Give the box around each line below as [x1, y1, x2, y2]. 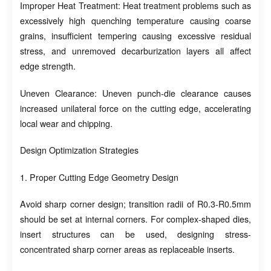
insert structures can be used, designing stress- [20, 228, 251, 241]
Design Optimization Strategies [20, 144, 139, 157]
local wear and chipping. [20, 117, 113, 129]
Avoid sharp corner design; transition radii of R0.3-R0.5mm [20, 198, 251, 211]
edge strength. [20, 60, 76, 73]
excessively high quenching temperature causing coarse [20, 15, 251, 27]
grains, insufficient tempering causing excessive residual [20, 30, 251, 42]
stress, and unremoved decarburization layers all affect [20, 45, 251, 57]
